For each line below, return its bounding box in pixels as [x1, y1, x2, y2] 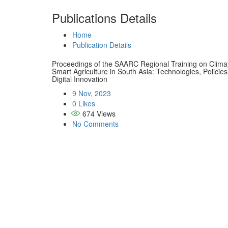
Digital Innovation [52, 74, 107, 84]
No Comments [72, 119, 119, 129]
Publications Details [52, 9, 157, 26]
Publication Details [72, 40, 131, 50]
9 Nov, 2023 [72, 88, 111, 98]
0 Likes [72, 98, 95, 108]
